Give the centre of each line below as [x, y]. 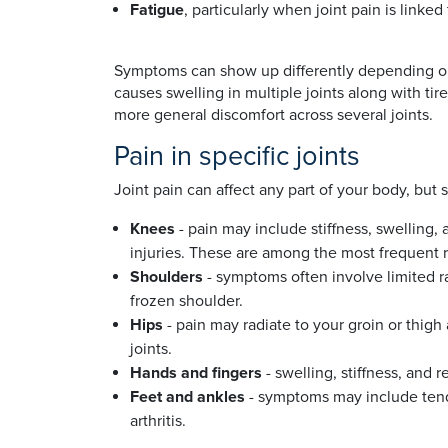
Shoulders [168, 277]
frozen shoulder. [186, 301]
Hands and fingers [198, 373]
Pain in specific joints [237, 156]
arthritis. [158, 421]
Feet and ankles [189, 397]
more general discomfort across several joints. [273, 115]
